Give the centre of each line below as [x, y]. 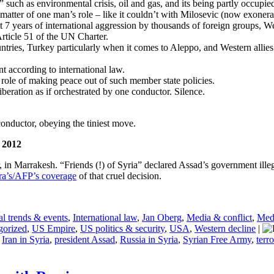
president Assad [85, 240]
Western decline [225, 229]
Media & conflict [219, 218]
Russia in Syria [149, 240]
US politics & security [122, 229]
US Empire [54, 229]
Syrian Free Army [217, 240]
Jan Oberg [162, 218]
